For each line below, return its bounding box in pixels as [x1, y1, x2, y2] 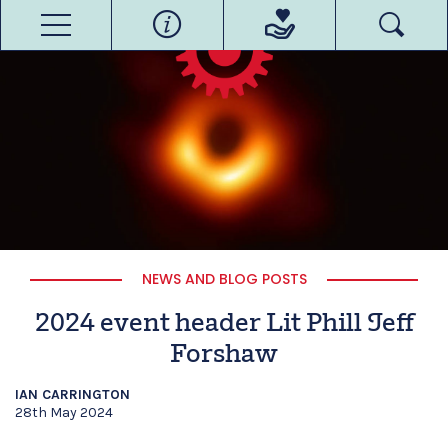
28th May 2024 [15, 404, 113, 421]
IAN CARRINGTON [15, 386, 130, 403]
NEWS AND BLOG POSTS [141, 269, 307, 289]
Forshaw [170, 342, 278, 369]
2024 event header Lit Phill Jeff [34, 311, 414, 338]
